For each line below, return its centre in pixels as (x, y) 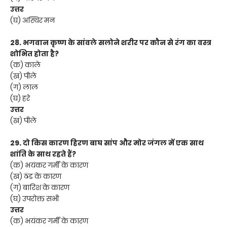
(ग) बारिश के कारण (40, 187)
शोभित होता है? (34, 53)
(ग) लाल (24, 87)
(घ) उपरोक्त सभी (34, 198)
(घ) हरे (20, 98)
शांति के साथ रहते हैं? (43, 154)
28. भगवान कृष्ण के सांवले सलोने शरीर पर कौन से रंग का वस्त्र (111, 42)
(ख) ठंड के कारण (36, 176)
